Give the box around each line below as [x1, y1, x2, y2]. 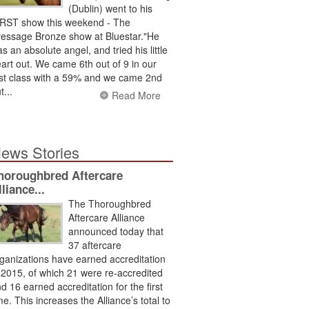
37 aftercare [68, 237, 121, 252]
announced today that [68, 223, 163, 238]
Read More [112, 88, 161, 102]
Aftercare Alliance [68, 210, 145, 224]
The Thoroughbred [68, 196, 151, 210]
